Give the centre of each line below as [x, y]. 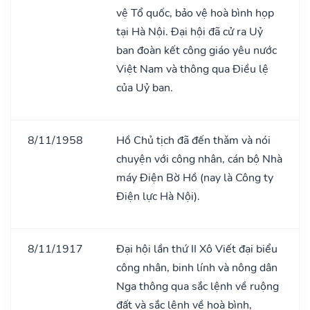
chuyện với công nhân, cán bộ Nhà [199, 159]
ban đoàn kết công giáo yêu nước [197, 50]
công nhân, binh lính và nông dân [197, 267]
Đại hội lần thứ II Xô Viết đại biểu [197, 249]
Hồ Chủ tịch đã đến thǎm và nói [193, 140]
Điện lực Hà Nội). [158, 196]
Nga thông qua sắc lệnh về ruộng [198, 286]
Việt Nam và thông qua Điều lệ [192, 69]
